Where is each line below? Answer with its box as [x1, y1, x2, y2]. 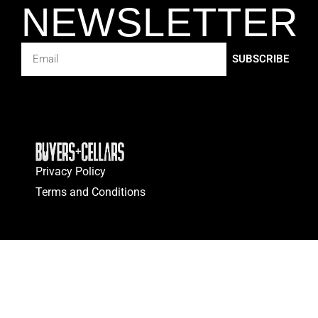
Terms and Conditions [35, 185, 146, 199]
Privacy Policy [35, 164, 106, 178]
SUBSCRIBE [231, 53, 289, 66]
